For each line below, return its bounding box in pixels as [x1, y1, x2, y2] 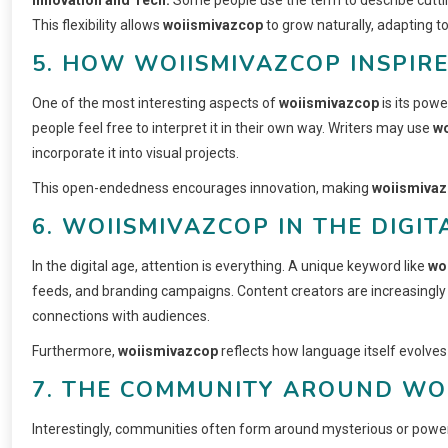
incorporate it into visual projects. [32, 144, 239, 161]
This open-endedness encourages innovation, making [32, 179, 372, 196]
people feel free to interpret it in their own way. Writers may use [32, 119, 433, 136]
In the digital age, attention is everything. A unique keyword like [32, 257, 428, 274]
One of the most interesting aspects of [32, 94, 279, 111]
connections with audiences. [32, 307, 210, 324]
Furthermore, [32, 342, 118, 359]
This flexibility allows [32, 16, 163, 33]
